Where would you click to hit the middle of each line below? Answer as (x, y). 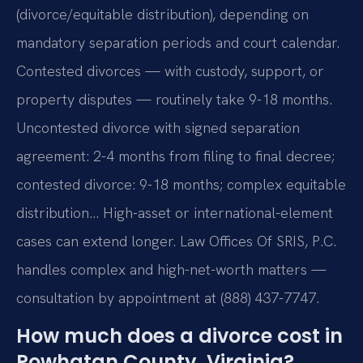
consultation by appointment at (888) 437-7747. (168, 297)
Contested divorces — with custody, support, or (170, 70)
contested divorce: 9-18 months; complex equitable (181, 184)
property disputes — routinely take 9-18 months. (174, 99)
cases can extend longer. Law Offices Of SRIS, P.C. (176, 241)
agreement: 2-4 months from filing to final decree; (175, 156)
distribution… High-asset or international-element (175, 212)
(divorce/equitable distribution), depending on (162, 14)
